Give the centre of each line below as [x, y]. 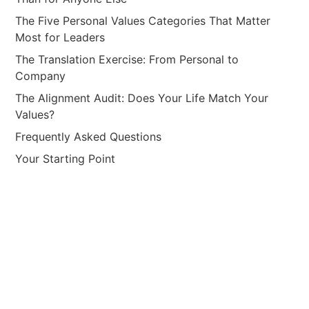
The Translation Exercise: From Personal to [127, 59]
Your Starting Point [66, 159]
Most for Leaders [60, 37]
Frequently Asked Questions [89, 137]
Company [41, 76]
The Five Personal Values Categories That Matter [143, 21]
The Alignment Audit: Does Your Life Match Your [142, 98]
